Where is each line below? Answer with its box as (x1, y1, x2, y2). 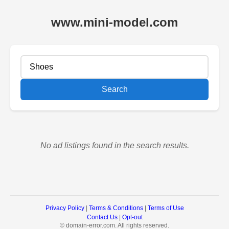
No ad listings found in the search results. (40, 141, 189, 150)
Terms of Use (147, 204, 184, 212)
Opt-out (122, 214, 143, 221)
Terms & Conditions (88, 204, 143, 212)
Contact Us (86, 214, 118, 221)
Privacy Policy (45, 204, 84, 212)
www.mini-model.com (51, 15, 178, 29)
